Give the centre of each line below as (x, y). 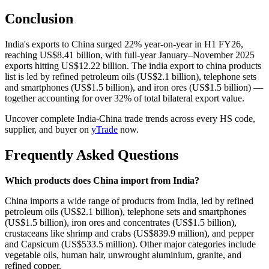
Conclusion (39, 18)
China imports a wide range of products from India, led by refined (129, 201)
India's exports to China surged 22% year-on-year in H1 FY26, (124, 44)
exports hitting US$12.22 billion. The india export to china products (133, 65)
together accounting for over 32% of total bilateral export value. (125, 98)
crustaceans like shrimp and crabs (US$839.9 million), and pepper (129, 233)
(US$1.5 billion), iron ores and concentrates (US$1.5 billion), (121, 222)
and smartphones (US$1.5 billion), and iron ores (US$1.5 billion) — (134, 87)
